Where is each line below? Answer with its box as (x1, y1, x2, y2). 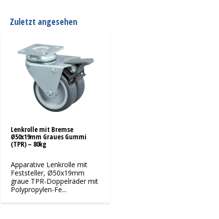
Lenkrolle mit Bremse (11, 124, 73, 134)
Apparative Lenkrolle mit (11, 159, 88, 169)
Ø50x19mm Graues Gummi (11, 131, 87, 141)
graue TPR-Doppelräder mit (11, 176, 98, 186)
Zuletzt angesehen (10, 15, 77, 27)
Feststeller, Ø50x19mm (11, 168, 85, 177)
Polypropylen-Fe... (11, 184, 66, 194)
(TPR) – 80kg (11, 139, 46, 149)
